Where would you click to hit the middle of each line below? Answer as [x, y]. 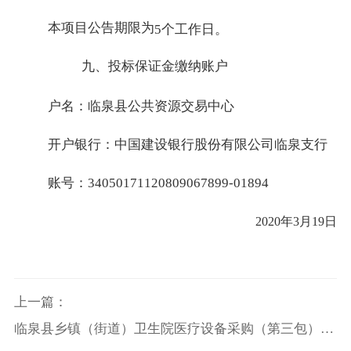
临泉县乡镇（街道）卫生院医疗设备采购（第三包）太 [174, 328]
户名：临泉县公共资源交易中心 [141, 106]
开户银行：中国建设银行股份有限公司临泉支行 [187, 144]
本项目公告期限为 [101, 27]
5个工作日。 [191, 29]
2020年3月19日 [297, 221]
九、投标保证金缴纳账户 [154, 66]
